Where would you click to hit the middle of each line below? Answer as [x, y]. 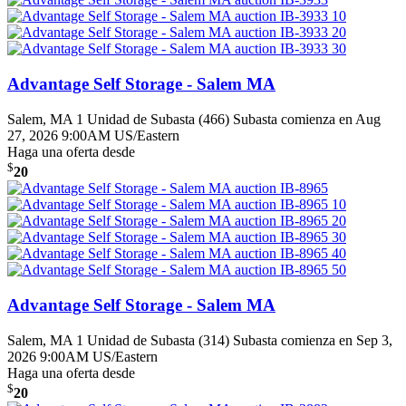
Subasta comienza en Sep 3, [313, 340]
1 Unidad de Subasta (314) [153, 340]
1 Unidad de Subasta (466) [153, 119]
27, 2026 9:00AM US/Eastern [93, 135]
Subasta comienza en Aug [307, 119]
